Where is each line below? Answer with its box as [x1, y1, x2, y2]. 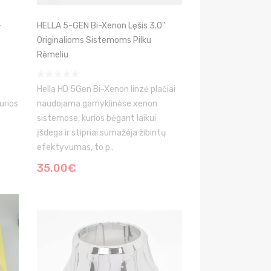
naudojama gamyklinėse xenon [37, 99, 157, 109]
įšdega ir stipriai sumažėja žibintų [37, 128, 166, 138]
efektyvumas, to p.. [37, 142, 114, 152]
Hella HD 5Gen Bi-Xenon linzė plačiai [37, 84, 175, 94]
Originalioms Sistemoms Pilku [37, 35, 151, 45]
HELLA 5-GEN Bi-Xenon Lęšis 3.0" [37, 21, 165, 31]
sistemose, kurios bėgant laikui [37, 113, 156, 123]
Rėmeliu [37, 50, 68, 60]
